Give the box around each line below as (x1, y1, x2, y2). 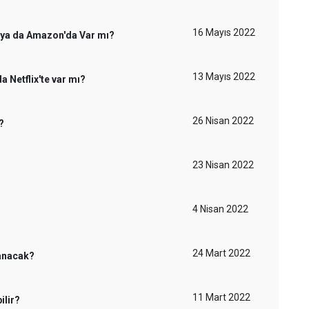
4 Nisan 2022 (192, 203, 248, 215)
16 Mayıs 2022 (192, 27, 255, 38)
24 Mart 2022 (192, 248, 250, 259)
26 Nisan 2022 (192, 115, 254, 126)
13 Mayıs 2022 (192, 71, 255, 82)
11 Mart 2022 (192, 292, 250, 303)
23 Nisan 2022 (192, 159, 254, 170)
